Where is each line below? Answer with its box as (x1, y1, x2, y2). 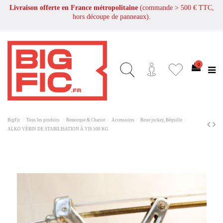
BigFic (7, 117, 20, 122)
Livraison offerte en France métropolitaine (9, 4, 140, 11)
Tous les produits (26, 117, 60, 122)
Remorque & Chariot (66, 117, 106, 122)
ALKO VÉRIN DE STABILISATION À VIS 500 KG (7, 126, 109, 131)
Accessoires (111, 117, 134, 122)
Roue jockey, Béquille (140, 117, 182, 122)
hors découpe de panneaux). (72, 13, 151, 20)
